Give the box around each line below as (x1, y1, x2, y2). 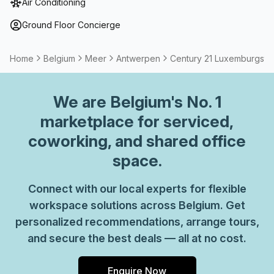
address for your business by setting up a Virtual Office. (10, 4, 251, 15)
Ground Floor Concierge (22, 20, 120, 30)
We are (53, 92, 110, 111)
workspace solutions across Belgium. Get (29, 199, 245, 212)
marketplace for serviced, (40, 112, 234, 131)
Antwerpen (116, 53, 160, 64)
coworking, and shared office (28, 131, 246, 150)
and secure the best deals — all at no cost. (28, 232, 246, 245)
